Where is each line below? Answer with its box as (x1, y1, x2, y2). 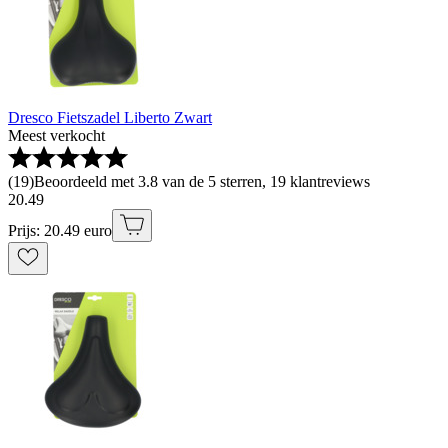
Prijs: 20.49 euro (8, 221, 112, 239)
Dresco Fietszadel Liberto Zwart (8, 108, 212, 126)
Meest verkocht (8, 126, 105, 144)
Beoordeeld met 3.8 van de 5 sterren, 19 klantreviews (34, 172, 370, 190)
